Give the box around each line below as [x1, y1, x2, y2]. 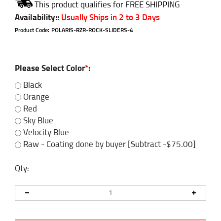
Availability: [15, 14, 57, 23]
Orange [21, 93, 49, 102]
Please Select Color [15, 65, 85, 74]
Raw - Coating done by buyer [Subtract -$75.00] [21, 141, 196, 149]
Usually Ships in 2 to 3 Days [59, 14, 160, 23]
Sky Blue [21, 117, 53, 126]
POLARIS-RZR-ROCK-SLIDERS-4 [51, 28, 133, 34]
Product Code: [15, 28, 49, 34]
